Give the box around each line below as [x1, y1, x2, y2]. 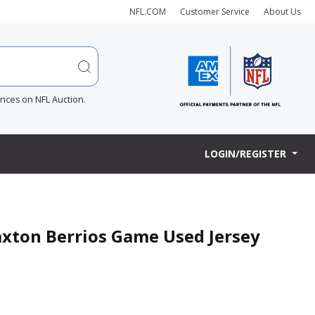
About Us [264, 5, 301, 18]
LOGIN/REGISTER [205, 147, 290, 161]
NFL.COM [129, 5, 166, 18]
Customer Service [180, 5, 250, 18]
